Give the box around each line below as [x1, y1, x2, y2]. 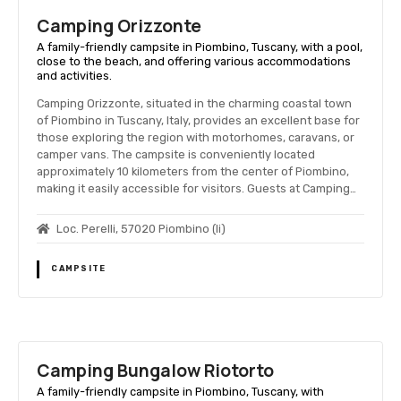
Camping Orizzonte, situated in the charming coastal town [37, 96, 352, 110]
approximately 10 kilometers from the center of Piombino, [37, 164, 349, 178]
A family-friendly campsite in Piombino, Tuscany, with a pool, [37, 40, 363, 55]
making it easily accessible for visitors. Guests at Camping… [37, 181, 356, 195]
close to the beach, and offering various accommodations [37, 55, 351, 69]
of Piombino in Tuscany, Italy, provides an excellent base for [37, 113, 360, 127]
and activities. [37, 69, 112, 83]
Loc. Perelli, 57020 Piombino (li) [56, 222, 226, 236]
